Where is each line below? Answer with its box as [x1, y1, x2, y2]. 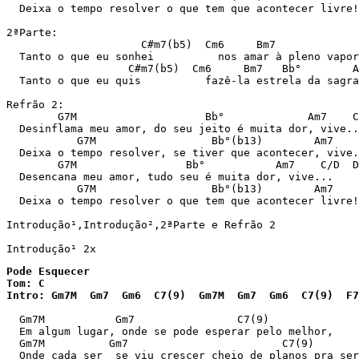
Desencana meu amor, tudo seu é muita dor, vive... [6, 171, 333, 183]
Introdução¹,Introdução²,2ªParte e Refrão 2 [6, 219, 276, 231]
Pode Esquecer [6, 265, 90, 277]
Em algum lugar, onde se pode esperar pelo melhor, [6, 325, 333, 337]
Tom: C [6, 277, 45, 289]
